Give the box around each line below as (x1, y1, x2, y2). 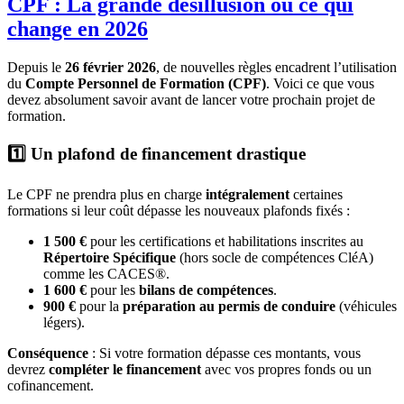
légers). (43, 315, 85, 331)
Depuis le (7, 59, 65, 75)
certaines (289, 187, 343, 203)
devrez (7, 362, 49, 378)
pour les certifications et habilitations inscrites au (87, 234, 363, 250)
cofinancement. (7, 378, 94, 394)
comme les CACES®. (43, 266, 170, 282)
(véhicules (335, 298, 397, 315)
